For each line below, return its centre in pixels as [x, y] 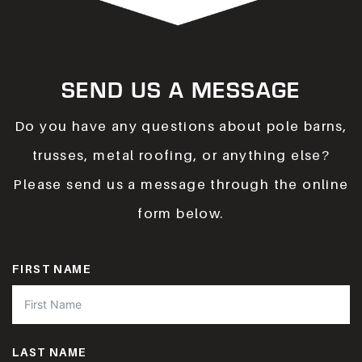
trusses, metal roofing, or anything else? [181, 155]
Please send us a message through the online [181, 184]
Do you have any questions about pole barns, [181, 126]
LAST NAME [50, 351]
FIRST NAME [52, 268]
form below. [181, 213]
